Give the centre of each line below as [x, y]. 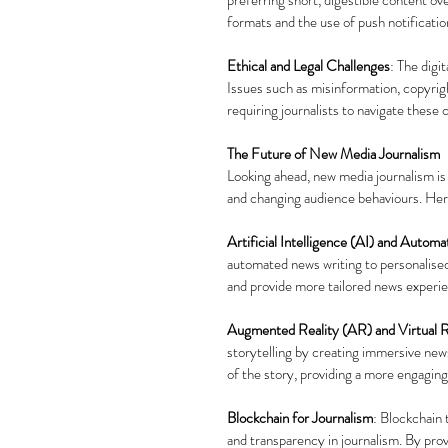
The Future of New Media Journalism [333, 153]
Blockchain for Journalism [300, 417]
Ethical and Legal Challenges [308, 65]
